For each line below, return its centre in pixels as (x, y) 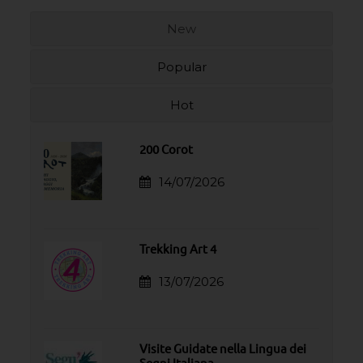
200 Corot (167, 148)
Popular (181, 66)
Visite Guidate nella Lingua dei (223, 348)
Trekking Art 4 (178, 248)
